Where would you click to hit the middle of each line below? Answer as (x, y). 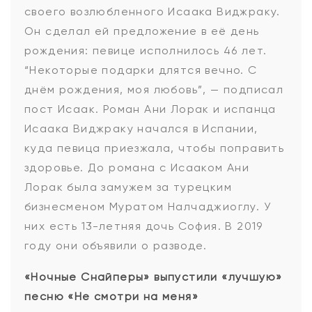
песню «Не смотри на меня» (111, 297)
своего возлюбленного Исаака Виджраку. (153, 12)
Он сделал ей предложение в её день (142, 31)
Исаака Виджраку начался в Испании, (141, 129)
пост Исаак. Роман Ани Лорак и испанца (150, 109)
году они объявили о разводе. (116, 246)
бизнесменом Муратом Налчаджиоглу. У (148, 207)
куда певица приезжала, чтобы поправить (155, 148)
